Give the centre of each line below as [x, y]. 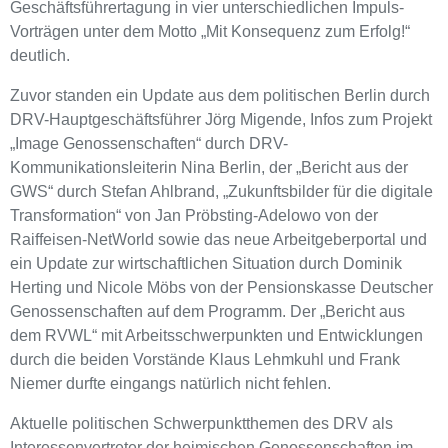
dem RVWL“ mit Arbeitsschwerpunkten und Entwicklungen [216, 335]
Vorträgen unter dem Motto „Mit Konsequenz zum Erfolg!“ [210, 31]
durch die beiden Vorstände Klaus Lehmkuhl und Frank [205, 359]
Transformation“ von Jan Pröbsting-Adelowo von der [194, 215]
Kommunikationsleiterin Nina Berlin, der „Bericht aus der [209, 167]
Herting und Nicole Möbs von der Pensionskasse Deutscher [221, 287]
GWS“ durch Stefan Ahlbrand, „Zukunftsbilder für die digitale [221, 191]
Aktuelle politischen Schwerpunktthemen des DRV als [201, 423]
